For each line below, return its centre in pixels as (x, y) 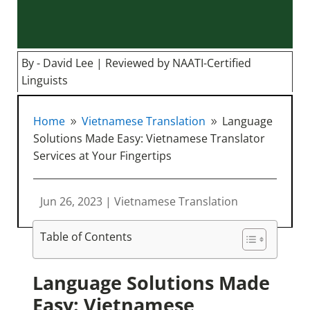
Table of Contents (86, 236)
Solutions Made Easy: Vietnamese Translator (149, 138)
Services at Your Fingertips (103, 155)
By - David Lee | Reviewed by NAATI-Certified (136, 63)
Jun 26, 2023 (72, 201)
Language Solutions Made (151, 283)
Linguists (44, 80)
